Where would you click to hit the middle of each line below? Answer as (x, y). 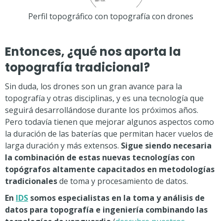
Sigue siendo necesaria (166, 145)
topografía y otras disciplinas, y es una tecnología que (104, 98)
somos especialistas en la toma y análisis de (116, 198)
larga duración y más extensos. (63, 145)
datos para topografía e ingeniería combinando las (106, 209)
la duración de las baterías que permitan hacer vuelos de (109, 133)
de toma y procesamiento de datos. (124, 181)
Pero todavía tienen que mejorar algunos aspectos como (110, 122)
